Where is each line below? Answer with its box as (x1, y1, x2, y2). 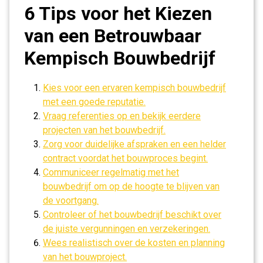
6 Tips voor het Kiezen (24, 2, 212, 25)
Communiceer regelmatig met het (43, 167, 179, 178)
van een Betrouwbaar (24, 25, 201, 47)
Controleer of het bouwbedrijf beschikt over (43, 209, 221, 220)
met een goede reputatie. (43, 96, 146, 107)
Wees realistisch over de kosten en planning (43, 237, 225, 248)
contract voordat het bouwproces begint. (43, 153, 208, 164)
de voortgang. (43, 195, 99, 206)
